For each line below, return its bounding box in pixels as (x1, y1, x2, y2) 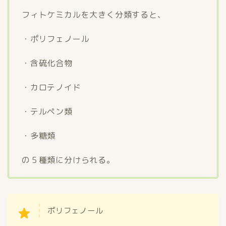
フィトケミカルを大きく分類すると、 (22, 9, 166, 21)
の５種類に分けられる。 (22, 154, 115, 166)
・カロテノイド (22, 82, 81, 93)
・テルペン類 (22, 106, 73, 118)
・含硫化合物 (22, 58, 73, 69)
